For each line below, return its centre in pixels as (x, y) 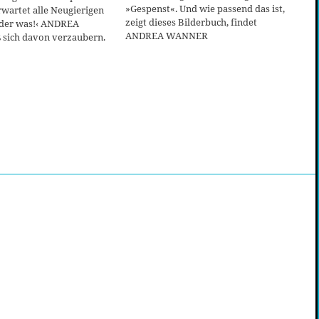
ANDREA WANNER (167, 36)
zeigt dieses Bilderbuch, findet (191, 22)
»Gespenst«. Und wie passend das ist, (205, 9)
